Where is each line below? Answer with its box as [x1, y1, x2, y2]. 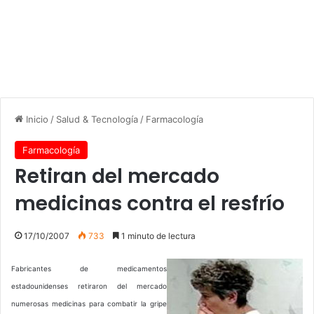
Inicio [23, 113, 48, 125]
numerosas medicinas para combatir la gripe [11, 299, 167, 308]
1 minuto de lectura [119, 230, 196, 241]
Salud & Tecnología [56, 113, 138, 125]
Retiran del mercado [15, 162, 219, 190]
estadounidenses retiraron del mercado [11, 281, 167, 290]
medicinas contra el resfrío [15, 189, 285, 217]
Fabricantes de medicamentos [11, 264, 167, 273]
